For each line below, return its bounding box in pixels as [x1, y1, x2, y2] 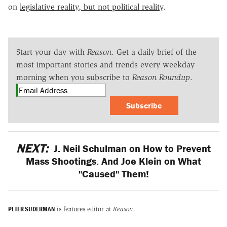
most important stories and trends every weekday [16, 60, 195, 70]
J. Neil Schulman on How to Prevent [51, 142, 211, 155]
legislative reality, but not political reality [20, 2, 163, 12]
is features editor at [55, 205, 113, 213]
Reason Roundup [132, 72, 190, 83]
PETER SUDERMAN [8, 204, 55, 213]
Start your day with [16, 47, 87, 57]
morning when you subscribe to [16, 72, 132, 83]
